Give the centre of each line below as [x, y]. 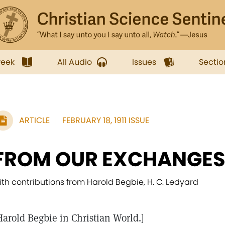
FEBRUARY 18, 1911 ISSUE [106, 120]
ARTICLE [34, 120]
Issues [144, 62]
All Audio [75, 62]
